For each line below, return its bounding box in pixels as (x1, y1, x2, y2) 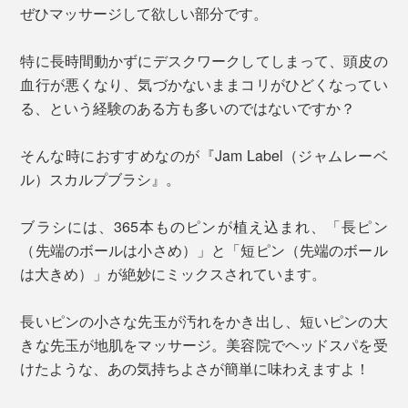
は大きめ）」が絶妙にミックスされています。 (20, 263, 327, 285)
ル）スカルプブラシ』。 (20, 168, 181, 190)
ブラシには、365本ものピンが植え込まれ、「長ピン (20, 216, 388, 238)
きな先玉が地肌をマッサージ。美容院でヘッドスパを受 (20, 334, 388, 356)
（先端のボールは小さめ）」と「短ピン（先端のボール (20, 240, 388, 261)
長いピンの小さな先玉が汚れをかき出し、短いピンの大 (20, 311, 388, 332)
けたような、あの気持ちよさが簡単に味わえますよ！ (20, 358, 371, 380)
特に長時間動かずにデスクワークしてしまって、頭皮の (20, 50, 388, 72)
